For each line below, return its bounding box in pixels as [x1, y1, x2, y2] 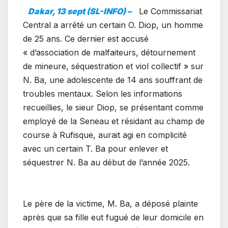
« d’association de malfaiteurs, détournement [23, 47, 195, 58]
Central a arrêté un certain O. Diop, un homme [23, 20, 203, 31]
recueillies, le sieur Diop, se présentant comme [23, 102, 204, 113]
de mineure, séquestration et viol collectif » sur [23, 61, 204, 72]
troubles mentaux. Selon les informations [23, 89, 182, 99]
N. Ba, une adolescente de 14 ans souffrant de [23, 75, 203, 85]
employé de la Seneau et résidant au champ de [23, 116, 205, 127]
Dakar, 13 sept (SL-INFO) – [28, 6, 131, 17]
